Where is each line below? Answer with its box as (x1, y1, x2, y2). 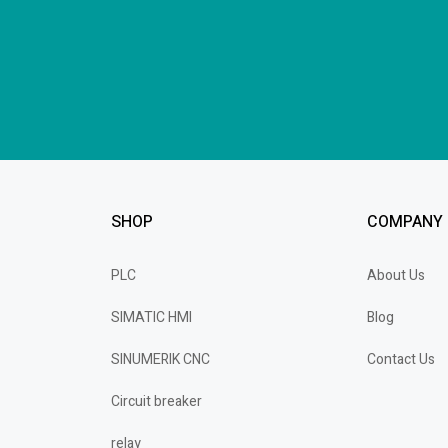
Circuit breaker (110, 391, 202, 412)
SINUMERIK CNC (110, 349, 210, 370)
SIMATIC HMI (110, 307, 192, 328)
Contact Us (367, 349, 436, 370)
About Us (367, 265, 426, 286)
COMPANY (367, 210, 444, 234)
